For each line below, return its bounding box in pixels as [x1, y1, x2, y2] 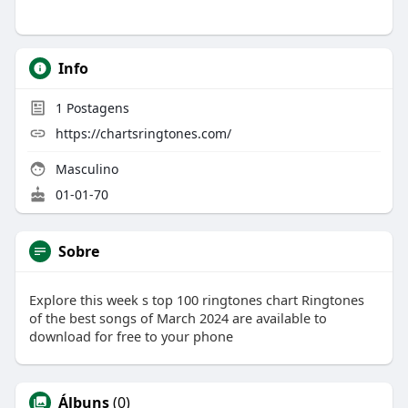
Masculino [51, 159, 118, 178]
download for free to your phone [28, 326, 233, 345]
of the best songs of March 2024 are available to [28, 308, 327, 327]
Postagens [62, 98, 129, 117]
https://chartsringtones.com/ [55, 124, 231, 142]
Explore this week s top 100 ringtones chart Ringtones [28, 290, 364, 309]
